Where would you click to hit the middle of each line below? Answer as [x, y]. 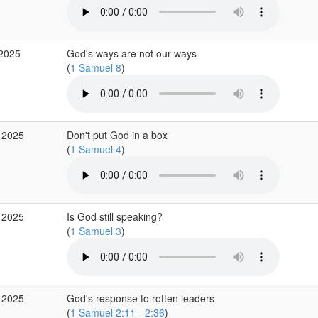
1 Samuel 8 [95, 67]
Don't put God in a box [117, 135]
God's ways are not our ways [131, 53]
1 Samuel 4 [95, 149]
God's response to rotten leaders [140, 298]
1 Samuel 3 [95, 231]
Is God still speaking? [114, 216]
